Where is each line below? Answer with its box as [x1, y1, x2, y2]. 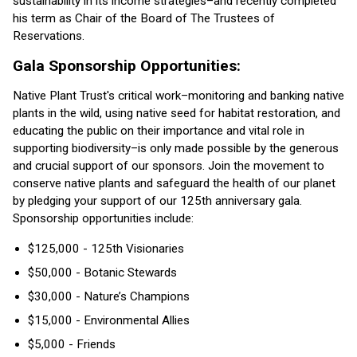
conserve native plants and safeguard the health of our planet [13, 176, 335, 191]
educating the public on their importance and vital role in [13, 124, 304, 139]
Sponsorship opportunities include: [13, 211, 194, 226]
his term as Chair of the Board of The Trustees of [13, 10, 275, 25]
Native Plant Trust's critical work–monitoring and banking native [13, 88, 344, 104]
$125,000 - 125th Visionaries [28, 241, 185, 256]
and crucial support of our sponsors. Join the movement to [13, 159, 324, 174]
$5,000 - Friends [28, 336, 116, 351]
